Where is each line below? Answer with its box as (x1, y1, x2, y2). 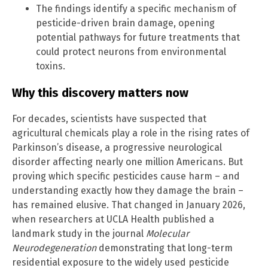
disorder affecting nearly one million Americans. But (12, 156, 243, 168)
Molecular (146, 228, 189, 240)
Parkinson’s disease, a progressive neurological (12, 142, 222, 154)
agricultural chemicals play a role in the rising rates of (12, 127, 249, 139)
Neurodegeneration (12, 242, 96, 254)
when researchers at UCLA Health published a (12, 214, 214, 226)
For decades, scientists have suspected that (12, 113, 206, 125)
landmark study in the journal (12, 228, 146, 240)
